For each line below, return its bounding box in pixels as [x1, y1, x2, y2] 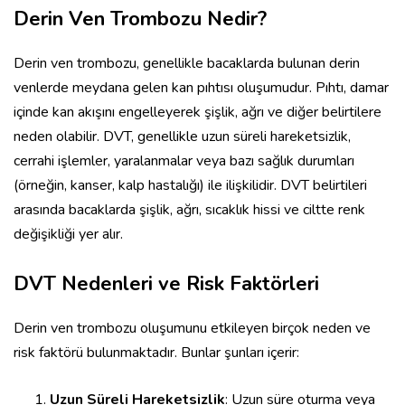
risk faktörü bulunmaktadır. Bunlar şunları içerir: [14, 343, 299, 363]
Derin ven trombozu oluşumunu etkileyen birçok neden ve [14, 318, 371, 339]
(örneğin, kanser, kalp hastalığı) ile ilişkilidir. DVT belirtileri [14, 175, 367, 196]
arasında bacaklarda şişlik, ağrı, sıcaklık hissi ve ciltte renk [14, 200, 365, 221]
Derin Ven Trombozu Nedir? [14, 5, 267, 33]
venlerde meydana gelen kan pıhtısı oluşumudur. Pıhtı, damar [14, 78, 389, 99]
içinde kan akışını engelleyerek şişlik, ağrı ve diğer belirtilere [14, 102, 381, 123]
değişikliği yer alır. [14, 224, 123, 245]
